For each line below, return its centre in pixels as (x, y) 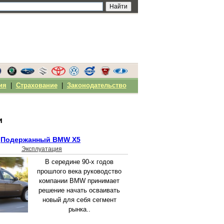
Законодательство (96, 85)
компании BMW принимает (79, 181)
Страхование (36, 85)
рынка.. (79, 209)
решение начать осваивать (79, 190)
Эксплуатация (42, 149)
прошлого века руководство (79, 171)
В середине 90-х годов (79, 162)
